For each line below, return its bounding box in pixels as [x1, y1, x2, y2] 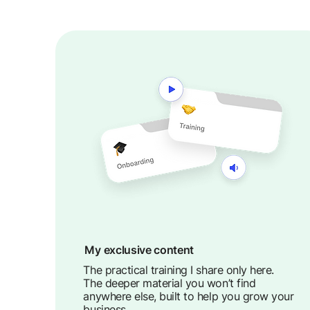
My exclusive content [84, 243, 197, 257]
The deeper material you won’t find [83, 276, 256, 290]
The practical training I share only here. [83, 263, 274, 277]
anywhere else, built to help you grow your [83, 289, 294, 303]
